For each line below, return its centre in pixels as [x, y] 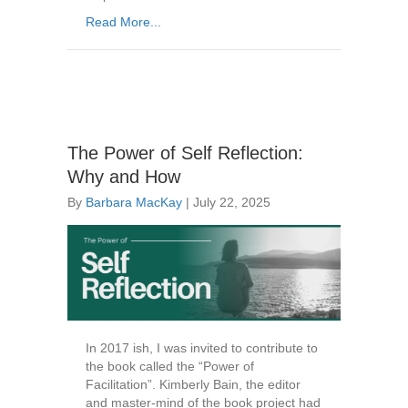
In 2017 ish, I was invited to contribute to [202, 348]
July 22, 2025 [232, 203]
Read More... [123, 22]
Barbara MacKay [134, 203]
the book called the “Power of [170, 367]
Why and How [124, 177]
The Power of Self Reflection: [185, 153]
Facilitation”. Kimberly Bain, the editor [193, 385]
